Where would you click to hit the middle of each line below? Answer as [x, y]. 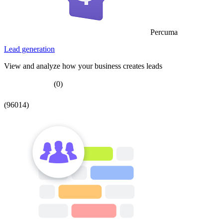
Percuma [164, 32]
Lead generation [29, 49]
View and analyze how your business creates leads [83, 66]
